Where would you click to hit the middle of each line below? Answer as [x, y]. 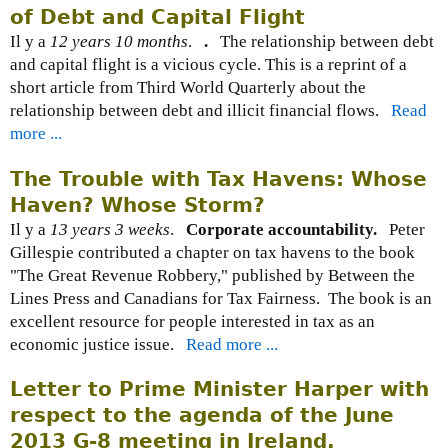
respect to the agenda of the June [202, 414]
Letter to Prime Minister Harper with [219, 388]
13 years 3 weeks [110, 229]
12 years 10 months [119, 42]
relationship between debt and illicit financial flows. [200, 111]
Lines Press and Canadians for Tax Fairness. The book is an [221, 298]
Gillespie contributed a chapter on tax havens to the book [212, 252]
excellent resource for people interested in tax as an [192, 321]
